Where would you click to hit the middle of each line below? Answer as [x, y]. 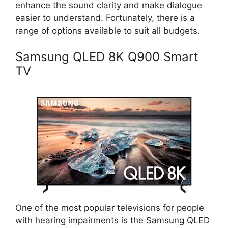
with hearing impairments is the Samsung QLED [112, 220]
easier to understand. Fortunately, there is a [105, 18]
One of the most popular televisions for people [110, 207]
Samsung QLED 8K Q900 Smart [107, 57]
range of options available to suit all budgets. [108, 30]
